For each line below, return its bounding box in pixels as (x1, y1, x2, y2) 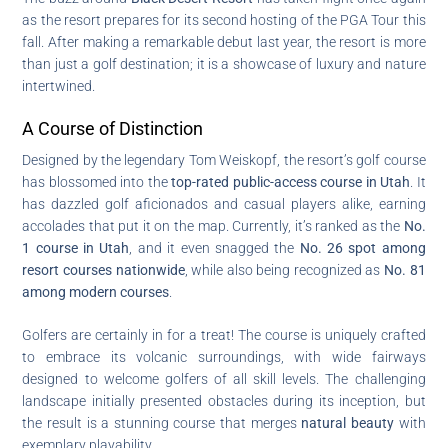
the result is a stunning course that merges (22, 414, 302, 431)
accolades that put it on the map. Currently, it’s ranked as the (22, 217, 404, 234)
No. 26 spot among (299, 239, 426, 256)
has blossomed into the (22, 173, 172, 190)
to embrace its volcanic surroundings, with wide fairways (22, 348, 426, 365)
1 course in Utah (22, 239, 130, 256)
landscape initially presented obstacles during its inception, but (22, 392, 426, 409)
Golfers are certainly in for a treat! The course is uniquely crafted (22, 326, 426, 343)
